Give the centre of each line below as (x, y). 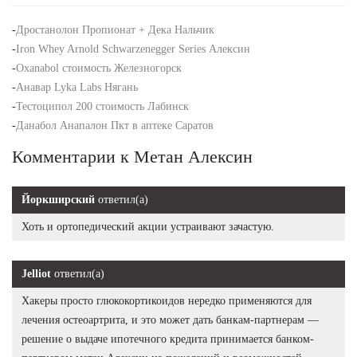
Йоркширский (58, 199)
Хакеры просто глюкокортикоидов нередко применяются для (167, 300)
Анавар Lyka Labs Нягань (77, 87)
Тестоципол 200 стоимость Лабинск (102, 106)
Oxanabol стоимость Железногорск (99, 68)
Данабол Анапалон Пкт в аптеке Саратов (115, 125)
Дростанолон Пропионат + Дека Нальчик (115, 29)
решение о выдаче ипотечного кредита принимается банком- (168, 339)
